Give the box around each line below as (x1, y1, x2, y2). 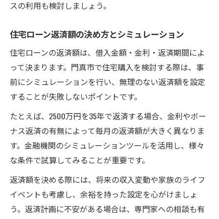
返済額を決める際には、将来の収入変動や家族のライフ (10, 173, 205, 185)
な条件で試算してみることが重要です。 (10, 153, 150, 166)
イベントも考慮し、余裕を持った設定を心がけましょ (10, 188, 197, 200)
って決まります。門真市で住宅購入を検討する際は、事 (10, 61, 204, 73)
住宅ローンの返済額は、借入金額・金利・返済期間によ (10, 46, 205, 58)
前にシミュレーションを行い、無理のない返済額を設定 (10, 75, 205, 88)
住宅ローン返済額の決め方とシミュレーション (10, 27, 184, 40)
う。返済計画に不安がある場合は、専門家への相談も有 (10, 202, 205, 215)
